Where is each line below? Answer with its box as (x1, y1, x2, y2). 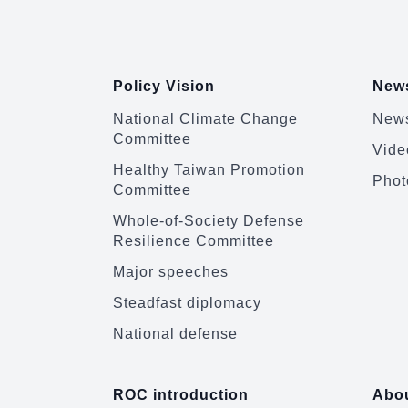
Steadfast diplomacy (113, 295, 261, 311)
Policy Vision (113, 78, 215, 95)
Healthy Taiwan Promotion (113, 162, 305, 178)
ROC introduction (113, 387, 249, 403)
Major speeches (113, 264, 229, 280)
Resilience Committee (113, 233, 274, 250)
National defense (113, 326, 238, 342)
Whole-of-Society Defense (113, 213, 304, 229)
